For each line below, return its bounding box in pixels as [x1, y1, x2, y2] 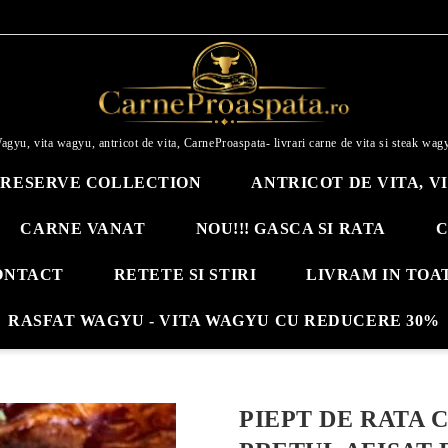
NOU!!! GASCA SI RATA [195, 220, 386, 237]
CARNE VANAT [20, 220, 146, 237]
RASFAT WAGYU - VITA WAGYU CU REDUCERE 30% [8, 312, 440, 329]
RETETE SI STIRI [113, 266, 257, 283]
